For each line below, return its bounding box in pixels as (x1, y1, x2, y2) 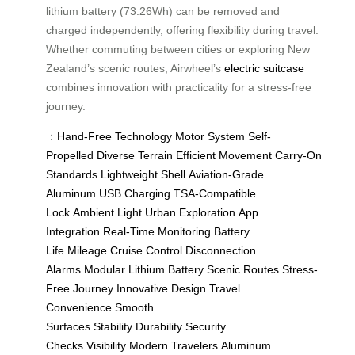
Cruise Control (110, 244, 182, 258)
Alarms (46, 263, 81, 277)
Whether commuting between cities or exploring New (46, 43, 310, 56)
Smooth (115, 301, 154, 315)
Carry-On (275, 149, 322, 162)
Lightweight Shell (101, 168, 185, 181)
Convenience (46, 301, 112, 315)
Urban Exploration (145, 206, 235, 219)
